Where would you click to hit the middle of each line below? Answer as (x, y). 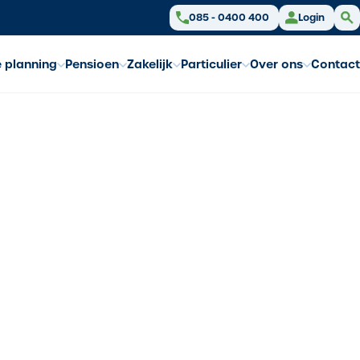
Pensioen (92, 65)
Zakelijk (150, 65)
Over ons (276, 65)
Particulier (211, 65)
